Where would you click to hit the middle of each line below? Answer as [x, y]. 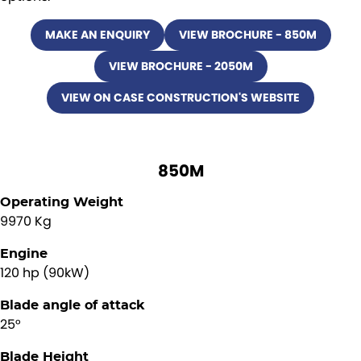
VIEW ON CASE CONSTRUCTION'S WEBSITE [180, 98]
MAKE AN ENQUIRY [97, 35]
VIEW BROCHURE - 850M [247, 35]
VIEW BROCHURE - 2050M [180, 66]
